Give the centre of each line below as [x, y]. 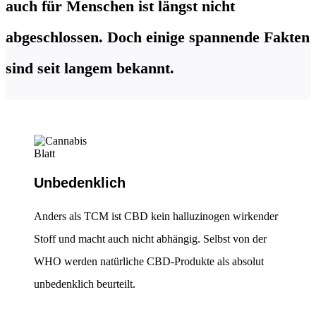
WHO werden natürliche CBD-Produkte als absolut [149, 262]
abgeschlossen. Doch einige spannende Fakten [158, 37]
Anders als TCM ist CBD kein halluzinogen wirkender [156, 217]
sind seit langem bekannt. [90, 68]
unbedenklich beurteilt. [85, 284]
